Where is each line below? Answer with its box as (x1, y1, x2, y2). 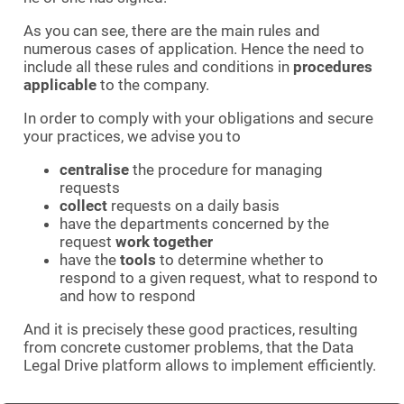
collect (60, 197, 107, 215)
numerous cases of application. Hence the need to (23, 40, 364, 58)
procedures (293, 58, 372, 76)
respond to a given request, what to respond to (60, 269, 378, 287)
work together (115, 233, 213, 251)
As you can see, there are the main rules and (23, 22, 320, 40)
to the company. (96, 76, 209, 94)
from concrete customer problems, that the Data (23, 338, 353, 356)
